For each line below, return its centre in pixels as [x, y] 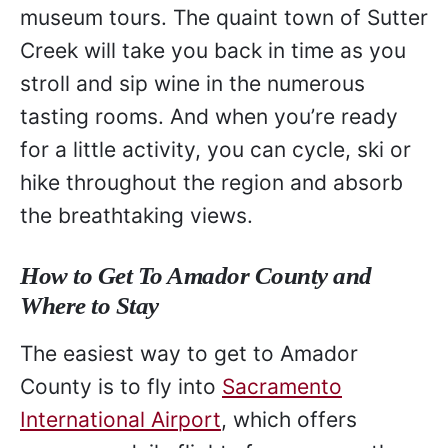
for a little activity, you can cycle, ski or [215, 149]
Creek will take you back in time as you [213, 50]
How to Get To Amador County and [196, 276]
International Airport [120, 420]
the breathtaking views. [136, 215]
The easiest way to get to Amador [189, 354]
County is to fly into [121, 387]
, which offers [289, 420]
